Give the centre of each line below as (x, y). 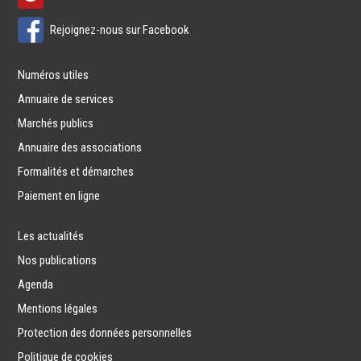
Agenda (36, 284)
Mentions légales (58, 308)
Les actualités (51, 236)
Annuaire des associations (80, 147)
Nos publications (58, 260)
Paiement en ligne (59, 195)
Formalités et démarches (76, 171)
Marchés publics (56, 123)
